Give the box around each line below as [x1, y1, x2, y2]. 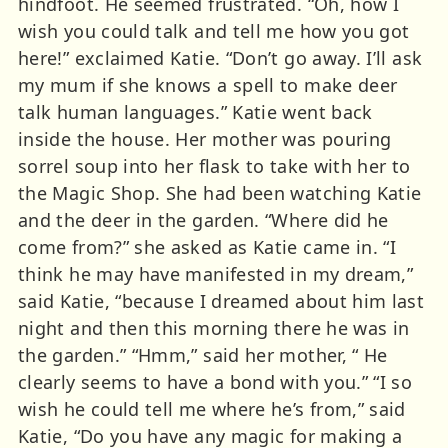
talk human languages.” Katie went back [18, 99, 373, 124]
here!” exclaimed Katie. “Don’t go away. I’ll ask [18, 45, 423, 70]
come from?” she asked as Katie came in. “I [18, 234, 397, 259]
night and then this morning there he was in [18, 315, 410, 340]
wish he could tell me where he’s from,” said [18, 396, 406, 421]
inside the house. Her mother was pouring [18, 126, 392, 151]
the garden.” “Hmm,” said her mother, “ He [18, 342, 388, 367]
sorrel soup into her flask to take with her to [18, 153, 411, 178]
